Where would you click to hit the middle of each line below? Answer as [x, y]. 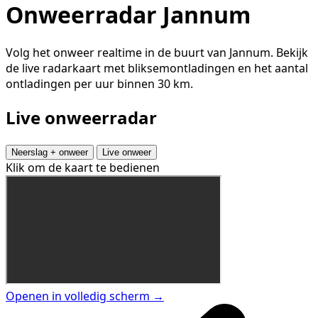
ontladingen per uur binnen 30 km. [99, 84]
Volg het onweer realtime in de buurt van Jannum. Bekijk [157, 53]
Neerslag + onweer [50, 153]
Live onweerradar [81, 118]
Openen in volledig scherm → [85, 296]
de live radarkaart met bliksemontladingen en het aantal [157, 68]
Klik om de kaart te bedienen [83, 168]
